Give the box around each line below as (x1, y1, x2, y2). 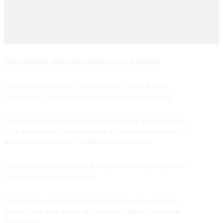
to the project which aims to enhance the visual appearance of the (4, 127, 187, 135)
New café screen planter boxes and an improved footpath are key (4, 117, 186, 124)
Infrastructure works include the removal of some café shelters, (4, 197, 182, 205)
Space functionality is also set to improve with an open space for (4, 162, 186, 170)
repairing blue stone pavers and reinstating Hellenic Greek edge (4, 208, 182, 215)
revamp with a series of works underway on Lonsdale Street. (4, 93, 175, 100)
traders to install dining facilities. (4, 173, 97, 180)
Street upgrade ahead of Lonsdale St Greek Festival (4, 58, 160, 65)
